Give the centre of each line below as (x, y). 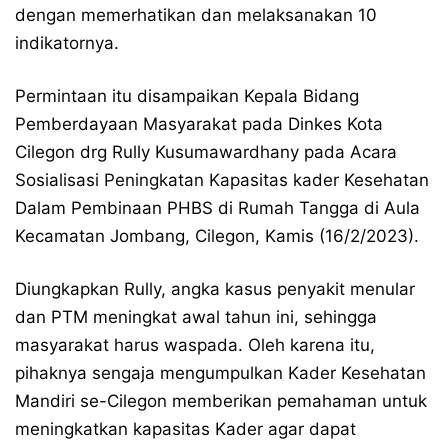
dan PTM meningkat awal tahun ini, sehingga (196, 317)
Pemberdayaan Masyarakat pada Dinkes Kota (199, 124)
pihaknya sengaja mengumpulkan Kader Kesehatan (220, 373)
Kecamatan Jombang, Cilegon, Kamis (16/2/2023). (217, 236)
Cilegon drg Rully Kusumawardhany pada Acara (206, 152)
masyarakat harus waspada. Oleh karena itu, (195, 345)
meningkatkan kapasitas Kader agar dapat (185, 429)
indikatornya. (67, 43)
